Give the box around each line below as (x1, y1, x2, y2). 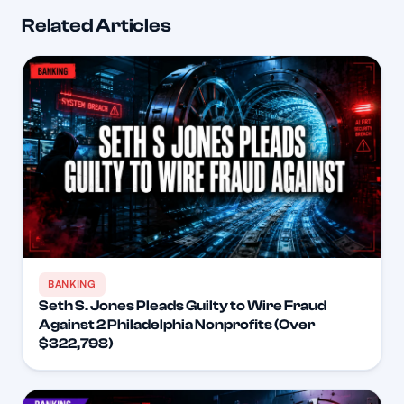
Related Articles (22, 14, 171, 37)
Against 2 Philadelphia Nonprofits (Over (39, 317, 315, 334)
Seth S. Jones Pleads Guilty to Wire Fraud (39, 298, 326, 315)
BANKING (48, 278, 96, 291)
